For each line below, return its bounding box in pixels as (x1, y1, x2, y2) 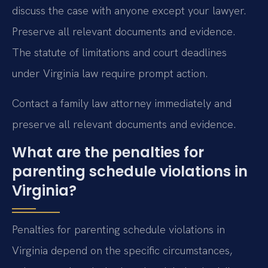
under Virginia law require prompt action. (12, 66, 208, 81)
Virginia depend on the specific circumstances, (12, 243, 232, 257)
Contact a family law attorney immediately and (12, 96, 232, 110)
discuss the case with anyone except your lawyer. (12, 4, 246, 18)
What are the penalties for (12, 142, 204, 162)
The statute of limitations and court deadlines (12, 45, 227, 60)
